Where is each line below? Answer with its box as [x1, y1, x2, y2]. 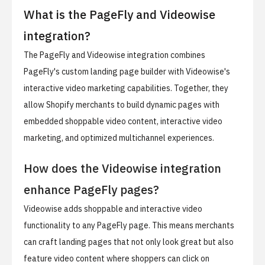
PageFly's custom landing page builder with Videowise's [24, 66, 230, 77]
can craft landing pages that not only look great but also [24, 237, 234, 248]
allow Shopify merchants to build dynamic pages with [24, 99, 219, 111]
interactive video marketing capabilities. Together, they [24, 83, 228, 94]
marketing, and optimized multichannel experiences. [24, 132, 214, 144]
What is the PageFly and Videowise [24, 7, 215, 23]
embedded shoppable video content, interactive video [24, 116, 222, 127]
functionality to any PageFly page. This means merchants [24, 220, 234, 231]
